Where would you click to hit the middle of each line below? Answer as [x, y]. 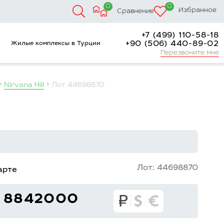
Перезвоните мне [189, 53]
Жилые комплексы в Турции [55, 43]
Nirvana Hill [24, 85]
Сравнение [135, 11]
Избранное [197, 11]
